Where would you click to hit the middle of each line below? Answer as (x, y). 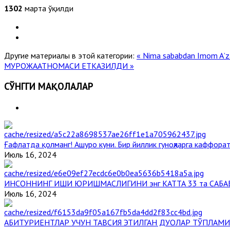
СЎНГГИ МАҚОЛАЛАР (49, 87)
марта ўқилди (48, 8)
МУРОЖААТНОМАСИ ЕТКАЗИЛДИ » (69, 65)
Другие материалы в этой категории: (69, 55)
